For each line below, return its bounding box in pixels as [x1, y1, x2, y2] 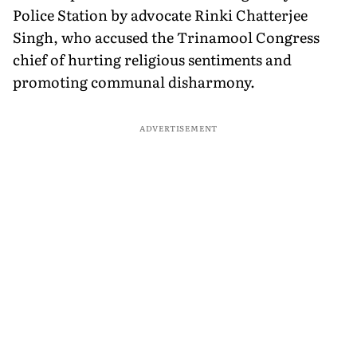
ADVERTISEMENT [139, 121, 218, 134]
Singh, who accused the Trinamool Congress [13, 25, 320, 48]
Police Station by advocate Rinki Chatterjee [13, 3, 308, 25]
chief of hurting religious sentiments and [13, 48, 292, 70]
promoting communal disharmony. [13, 70, 255, 92]
